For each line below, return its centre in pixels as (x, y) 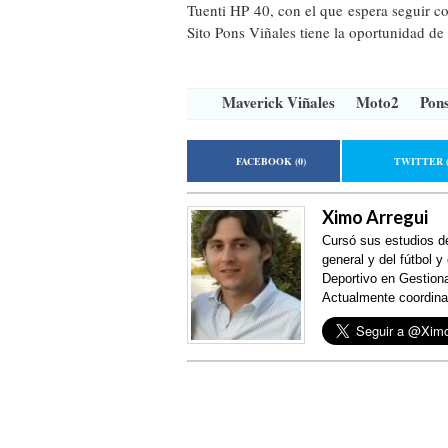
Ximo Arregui (375, 217)
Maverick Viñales (278, 102)
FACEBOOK (266, 161)
